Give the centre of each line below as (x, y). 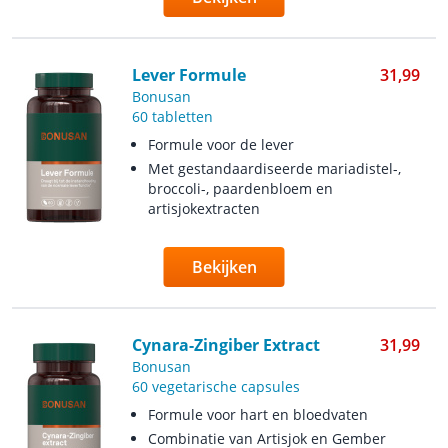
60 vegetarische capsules (215, 386)
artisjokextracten (203, 208)
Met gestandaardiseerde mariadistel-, (274, 168)
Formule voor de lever (220, 144)
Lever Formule (188, 75)
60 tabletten (172, 116)
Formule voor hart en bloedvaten (257, 414)
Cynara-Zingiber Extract (225, 345)
